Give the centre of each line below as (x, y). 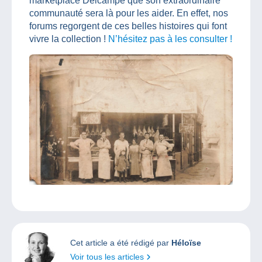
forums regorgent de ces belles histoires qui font (128, 26)
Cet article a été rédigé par (121, 242)
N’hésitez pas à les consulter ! (170, 39)
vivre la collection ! (69, 39)
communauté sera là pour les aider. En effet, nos (129, 13)
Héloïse (186, 242)
